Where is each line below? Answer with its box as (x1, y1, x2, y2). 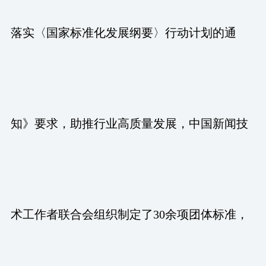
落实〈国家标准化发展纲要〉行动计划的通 (10, 26, 236, 39)
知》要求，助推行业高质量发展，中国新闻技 (10, 116, 248, 130)
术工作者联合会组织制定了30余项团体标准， (10, 207, 248, 221)
